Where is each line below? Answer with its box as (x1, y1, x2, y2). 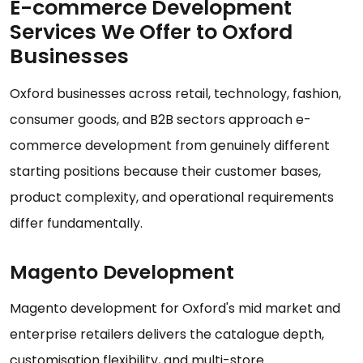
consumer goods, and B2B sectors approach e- (10, 110, 311, 130)
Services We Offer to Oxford (10, 18, 293, 47)
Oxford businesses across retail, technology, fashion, (10, 84, 341, 104)
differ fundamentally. (10, 214, 143, 233)
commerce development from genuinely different (10, 136, 330, 156)
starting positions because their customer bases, (10, 162, 321, 181)
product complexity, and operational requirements (10, 188, 334, 207)
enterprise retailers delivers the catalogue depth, (10, 325, 324, 344)
